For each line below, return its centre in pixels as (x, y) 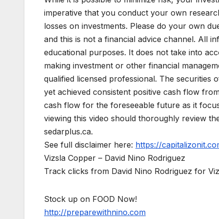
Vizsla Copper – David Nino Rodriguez (115, 158)
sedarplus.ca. (68, 131)
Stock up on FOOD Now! (90, 199)
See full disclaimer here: (90, 144)
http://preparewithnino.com (95, 212)
